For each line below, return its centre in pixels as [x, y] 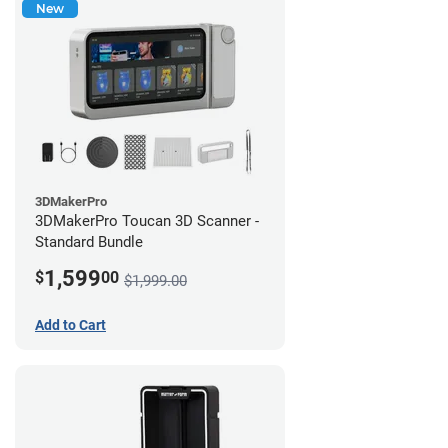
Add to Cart [70, 324]
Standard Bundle [89, 241]
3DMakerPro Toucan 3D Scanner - [147, 220]
